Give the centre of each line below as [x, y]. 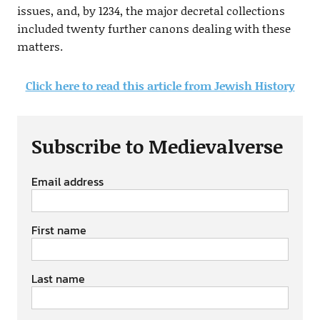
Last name [58, 278]
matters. [40, 46]
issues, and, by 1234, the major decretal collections [151, 10]
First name [59, 230]
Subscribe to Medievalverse [157, 145]
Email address [67, 181]
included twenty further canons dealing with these [154, 28]
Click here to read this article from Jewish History [160, 85]
